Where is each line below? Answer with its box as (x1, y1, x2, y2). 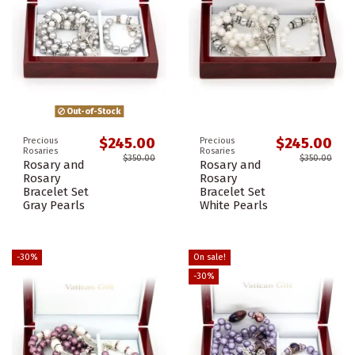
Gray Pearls (23, 197, 85, 212)
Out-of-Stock (65, 105, 120, 116)
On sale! (193, 252, 226, 263)
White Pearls (200, 197, 268, 212)
